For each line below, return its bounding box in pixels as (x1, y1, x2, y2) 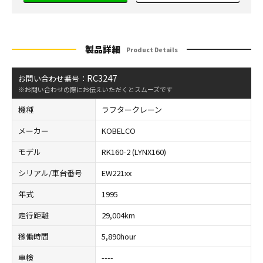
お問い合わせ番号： (18, 73, 87, 84)
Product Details (126, 45, 178, 54)
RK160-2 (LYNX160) (102, 146, 166, 157)
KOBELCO (102, 125, 136, 136)
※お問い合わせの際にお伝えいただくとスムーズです (18, 85, 173, 94)
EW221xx (102, 167, 131, 178)
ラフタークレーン (102, 104, 162, 115)
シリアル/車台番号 (18, 167, 82, 178)
